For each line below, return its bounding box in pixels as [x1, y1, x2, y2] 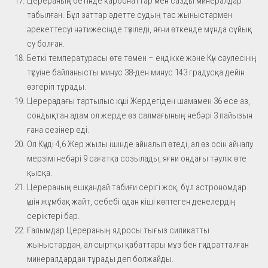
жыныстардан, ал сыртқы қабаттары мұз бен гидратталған [27, 239, 249, 250]
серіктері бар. [27, 210, 80, 221]
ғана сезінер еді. [27, 124, 90, 135]
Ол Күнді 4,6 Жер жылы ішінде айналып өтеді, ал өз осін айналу [27, 138, 253, 150]
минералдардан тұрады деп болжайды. [27, 253, 174, 264]
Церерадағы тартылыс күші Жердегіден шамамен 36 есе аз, [27, 95, 250, 106]
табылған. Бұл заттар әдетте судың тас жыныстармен [27, 9, 232, 20]
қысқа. [27, 167, 53, 178]
